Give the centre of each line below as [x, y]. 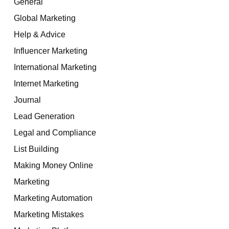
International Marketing [55, 67]
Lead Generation [44, 116]
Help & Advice [40, 34]
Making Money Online [53, 165]
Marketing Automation [53, 198]
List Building [36, 148]
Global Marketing [45, 18]
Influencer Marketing [51, 50]
